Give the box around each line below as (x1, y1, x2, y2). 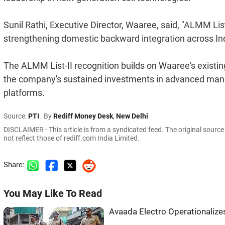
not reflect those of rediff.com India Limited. (4, 134, 140, 143)
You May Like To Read (4, 188, 102, 200)
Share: (4, 160, 27, 170)
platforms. (4, 87, 45, 98)
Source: (4, 112, 28, 121)
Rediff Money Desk (53, 112, 113, 121)
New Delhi (116, 112, 148, 121)
